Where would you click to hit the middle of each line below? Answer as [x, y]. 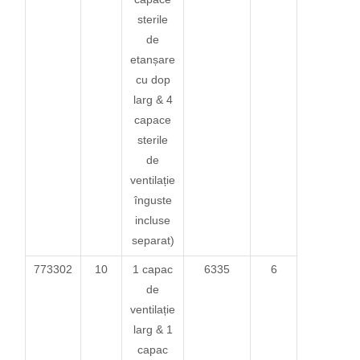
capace [153, 119]
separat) [153, 240]
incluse [153, 220]
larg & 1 [153, 329]
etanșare [153, 59]
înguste [153, 200]
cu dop [153, 79]
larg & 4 [153, 99]
